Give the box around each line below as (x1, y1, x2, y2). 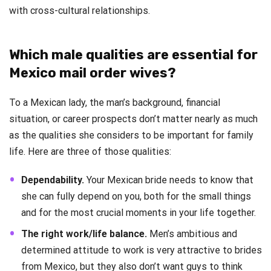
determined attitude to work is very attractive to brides (21, 244, 262, 256)
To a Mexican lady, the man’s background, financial (9, 97, 220, 109)
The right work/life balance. (21, 228, 147, 240)
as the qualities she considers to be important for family (9, 129, 253, 142)
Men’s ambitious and (147, 228, 237, 240)
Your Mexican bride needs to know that (84, 174, 253, 186)
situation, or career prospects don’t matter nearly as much (9, 113, 258, 125)
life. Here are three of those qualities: (9, 146, 171, 158)
